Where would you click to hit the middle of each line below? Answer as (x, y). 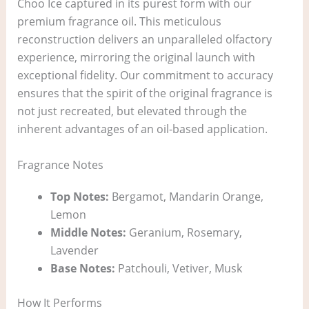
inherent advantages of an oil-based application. (142, 129)
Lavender (74, 250)
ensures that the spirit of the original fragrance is (144, 93)
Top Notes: (79, 196)
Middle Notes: (88, 232)
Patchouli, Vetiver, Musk (178, 268)
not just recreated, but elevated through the (132, 111)
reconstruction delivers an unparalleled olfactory (144, 40)
